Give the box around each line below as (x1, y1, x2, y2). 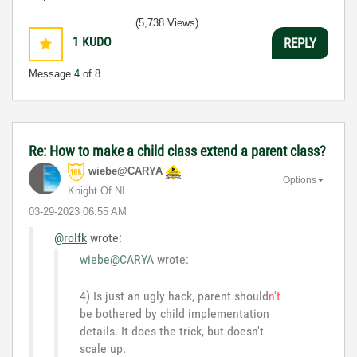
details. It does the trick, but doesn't (80, 324, 264, 339)
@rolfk (54, 230, 87, 246)
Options (283, 175, 316, 186)
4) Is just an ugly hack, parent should (80, 288, 269, 304)
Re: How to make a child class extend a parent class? (29, 143, 326, 160)
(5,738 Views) (135, 17, 198, 29)
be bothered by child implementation (80, 306, 269, 322)
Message (29, 68, 74, 80)
